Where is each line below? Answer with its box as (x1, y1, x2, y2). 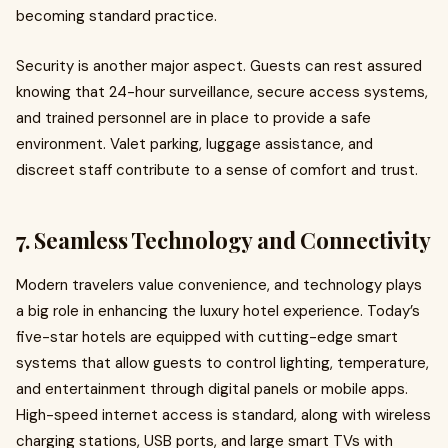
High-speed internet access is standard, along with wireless (16, 405, 431, 425)
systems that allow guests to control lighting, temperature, (16, 353, 429, 373)
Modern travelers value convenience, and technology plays (16, 275, 422, 295)
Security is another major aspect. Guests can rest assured (16, 56, 422, 76)
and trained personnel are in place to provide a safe (16, 108, 371, 128)
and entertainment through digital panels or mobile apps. (16, 379, 408, 399)
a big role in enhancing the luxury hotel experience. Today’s (16, 301, 420, 321)
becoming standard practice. (16, 6, 217, 26)
